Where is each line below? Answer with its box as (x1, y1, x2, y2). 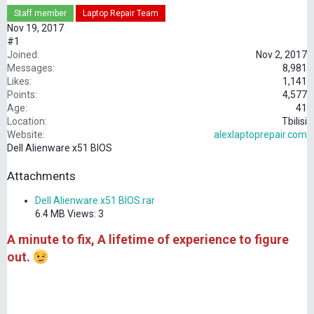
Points (7, 89, 35, 101)
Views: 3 (67, 208, 104, 220)
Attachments (7, 169, 76, 184)
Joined (7, 49, 37, 61)
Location (7, 116, 45, 128)
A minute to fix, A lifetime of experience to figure (7, 232, 289, 247)
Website (7, 129, 43, 141)
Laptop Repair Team (83, 8, 158, 19)
